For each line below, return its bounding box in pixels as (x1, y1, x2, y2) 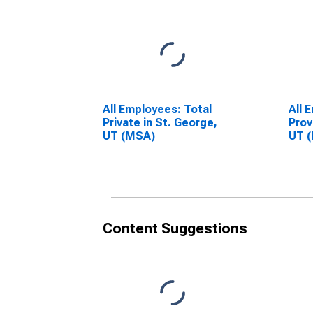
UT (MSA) (103, 129, 155, 143)
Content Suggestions (103, 220, 247, 237)
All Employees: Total (103, 103, 212, 116)
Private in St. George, (103, 116, 217, 129)
